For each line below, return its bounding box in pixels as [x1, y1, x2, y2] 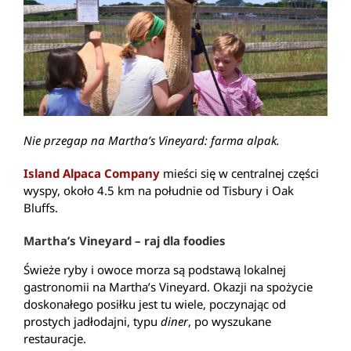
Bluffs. [24, 199, 58, 215]
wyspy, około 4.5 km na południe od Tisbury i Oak [24, 182, 294, 198]
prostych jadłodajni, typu [24, 313, 161, 329]
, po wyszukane [188, 313, 271, 329]
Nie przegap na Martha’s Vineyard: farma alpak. [24, 132, 280, 148]
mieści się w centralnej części [160, 165, 319, 181]
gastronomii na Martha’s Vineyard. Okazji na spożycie [24, 278, 313, 295]
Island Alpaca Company [24, 165, 160, 181]
